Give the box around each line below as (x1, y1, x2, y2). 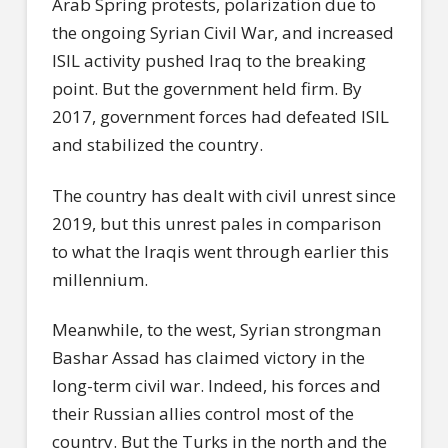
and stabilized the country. (51, 133, 263, 157)
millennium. (51, 267, 148, 291)
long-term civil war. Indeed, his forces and (51, 374, 381, 398)
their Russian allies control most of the (51, 402, 354, 426)
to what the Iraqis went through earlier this (51, 239, 389, 263)
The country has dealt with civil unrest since (51, 183, 396, 207)
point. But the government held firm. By (51, 77, 362, 101)
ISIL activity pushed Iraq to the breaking (51, 49, 366, 73)
